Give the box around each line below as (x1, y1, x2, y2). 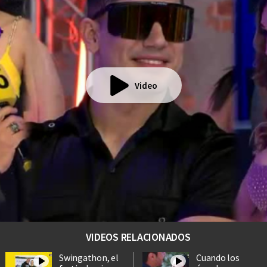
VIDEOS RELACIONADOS (85, 230, 191, 244)
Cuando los (196, 252, 240, 264)
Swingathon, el (59, 252, 119, 264)
